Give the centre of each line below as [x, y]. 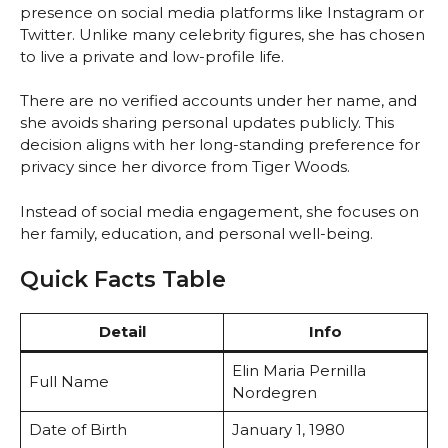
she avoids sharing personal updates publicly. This [207, 123]
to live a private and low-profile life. [152, 56]
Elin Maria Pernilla [298, 371]
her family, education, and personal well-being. [196, 233]
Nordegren [274, 393]
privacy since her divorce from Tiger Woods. [185, 167]
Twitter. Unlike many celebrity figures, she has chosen [222, 34]
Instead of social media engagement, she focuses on [219, 211]
